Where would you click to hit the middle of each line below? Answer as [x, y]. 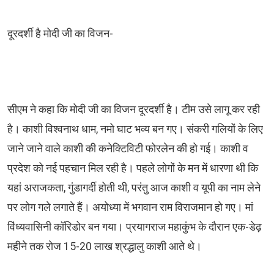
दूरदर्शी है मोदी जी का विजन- [60, 34]
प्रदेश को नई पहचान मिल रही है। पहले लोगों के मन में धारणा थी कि [133, 168]
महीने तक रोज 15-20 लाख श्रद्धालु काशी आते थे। [106, 247]
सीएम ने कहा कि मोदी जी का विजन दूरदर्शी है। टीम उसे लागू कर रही [134, 110]
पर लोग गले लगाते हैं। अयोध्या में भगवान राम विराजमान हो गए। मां [130, 208]
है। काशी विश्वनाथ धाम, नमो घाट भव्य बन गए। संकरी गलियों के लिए [135, 129]
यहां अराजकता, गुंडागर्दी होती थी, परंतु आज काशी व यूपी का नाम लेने [134, 188]
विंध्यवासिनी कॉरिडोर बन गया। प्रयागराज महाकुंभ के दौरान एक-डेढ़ [135, 227]
